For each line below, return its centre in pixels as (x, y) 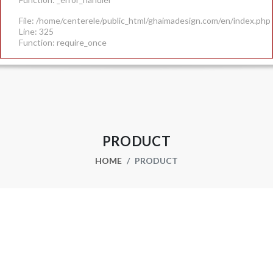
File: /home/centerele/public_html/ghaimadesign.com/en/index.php (145, 20)
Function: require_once (63, 42)
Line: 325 (36, 31)
